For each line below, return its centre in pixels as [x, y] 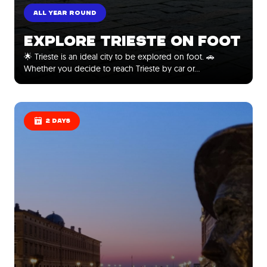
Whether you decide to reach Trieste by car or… [112, 68]
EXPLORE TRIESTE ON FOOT [132, 41]
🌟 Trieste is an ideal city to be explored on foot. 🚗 [119, 56]
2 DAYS [58, 121]
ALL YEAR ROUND [65, 13]
